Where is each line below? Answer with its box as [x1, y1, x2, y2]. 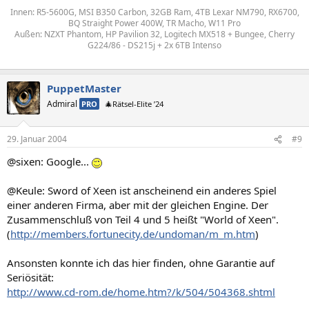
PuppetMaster [47, 81, 121, 95]
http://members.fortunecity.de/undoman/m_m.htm [10, 227, 255, 241]
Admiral [47, 97, 79, 110]
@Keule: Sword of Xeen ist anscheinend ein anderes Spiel [7, 183, 277, 197]
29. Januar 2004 [7, 133, 67, 145]
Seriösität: [7, 270, 54, 284]
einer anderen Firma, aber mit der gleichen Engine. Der [7, 198, 268, 212]
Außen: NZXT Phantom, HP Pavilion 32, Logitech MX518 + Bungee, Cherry [14, 28, 295, 40]
